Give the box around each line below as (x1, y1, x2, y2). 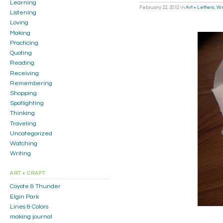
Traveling (10, 120, 36, 127)
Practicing (10, 39, 38, 46)
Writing (10, 150, 31, 157)
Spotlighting (10, 100, 44, 107)
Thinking (10, 110, 35, 117)
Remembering (10, 80, 52, 87)
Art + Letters (186, 4, 215, 10)
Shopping (10, 90, 37, 97)
